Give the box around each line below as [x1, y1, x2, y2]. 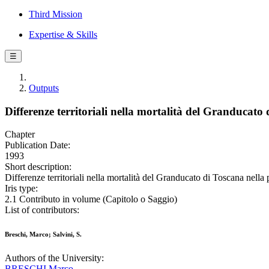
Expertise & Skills [29, 29, 97, 40]
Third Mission [29, 9, 82, 19]
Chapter [5, 129, 35, 140]
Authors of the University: [5, 253, 104, 264]
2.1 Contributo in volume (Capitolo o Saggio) [5, 194, 177, 205]
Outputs [29, 83, 59, 93]
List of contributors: [5, 205, 79, 216]
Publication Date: [5, 140, 70, 151]
